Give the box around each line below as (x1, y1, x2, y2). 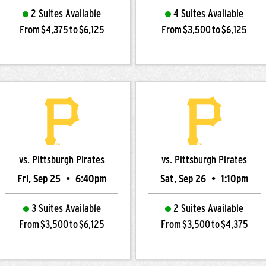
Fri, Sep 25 (17, 173, 63, 185)
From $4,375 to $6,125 (19, 24, 104, 36)
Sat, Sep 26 (160, 173, 208, 185)
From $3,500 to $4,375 (160, 218, 248, 230)
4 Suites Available (173, 8, 243, 20)
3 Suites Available (31, 202, 101, 214)
